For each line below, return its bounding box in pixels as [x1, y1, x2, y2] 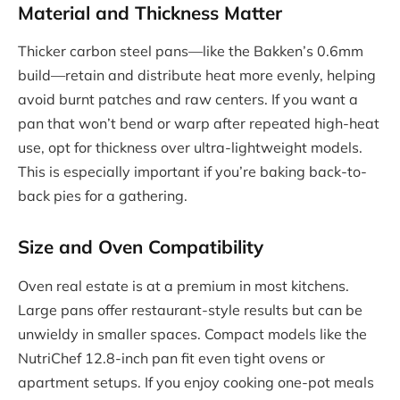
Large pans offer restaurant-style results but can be [18, 300, 362, 319]
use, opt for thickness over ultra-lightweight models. [18, 138, 362, 157]
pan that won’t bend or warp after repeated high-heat [18, 114, 379, 133]
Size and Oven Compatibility [18, 235, 263, 259]
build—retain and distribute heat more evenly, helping [18, 66, 376, 85]
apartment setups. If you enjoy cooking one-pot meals [18, 372, 374, 391]
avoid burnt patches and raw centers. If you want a [18, 90, 358, 109]
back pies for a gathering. [18, 187, 187, 205]
